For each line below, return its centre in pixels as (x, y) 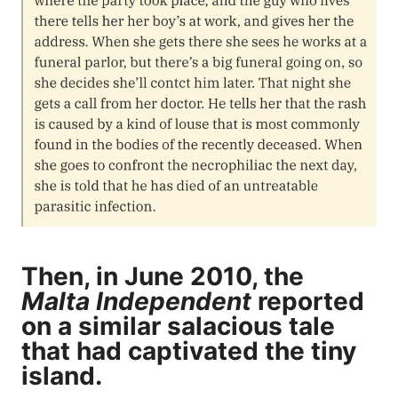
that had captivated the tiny (189, 351)
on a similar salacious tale (178, 326)
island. (62, 376)
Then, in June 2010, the (163, 277)
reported (308, 302)
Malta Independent (136, 302)
